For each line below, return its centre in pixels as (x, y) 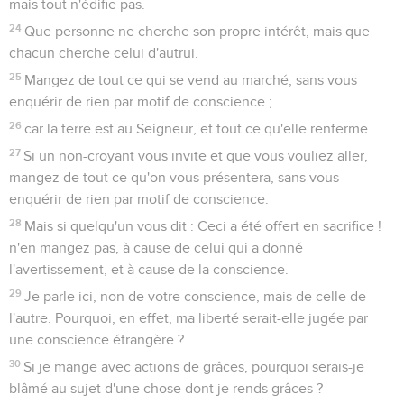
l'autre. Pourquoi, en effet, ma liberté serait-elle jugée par (188, 318)
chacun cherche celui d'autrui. (104, 53)
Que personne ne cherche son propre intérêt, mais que (197, 31)
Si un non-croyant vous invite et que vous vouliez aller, (196, 156)
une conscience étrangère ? (96, 340)
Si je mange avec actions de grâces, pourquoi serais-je (194, 367)
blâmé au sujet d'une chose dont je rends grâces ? (166, 388)
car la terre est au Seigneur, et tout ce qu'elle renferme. (198, 129)
